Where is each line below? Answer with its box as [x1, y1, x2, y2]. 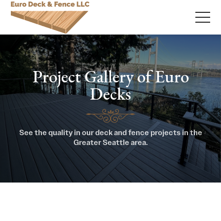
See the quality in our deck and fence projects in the [19, 128, 202, 138]
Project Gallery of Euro [32, 69, 189, 87]
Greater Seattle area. [74, 138, 147, 148]
